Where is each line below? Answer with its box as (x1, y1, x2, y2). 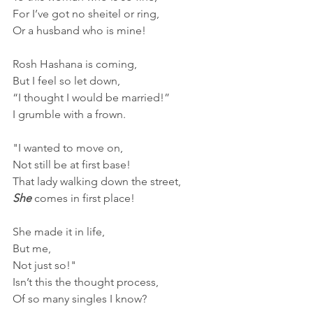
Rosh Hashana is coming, (13, 57, 137, 71)
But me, (13, 242, 54, 256)
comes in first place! (34, 191, 135, 205)
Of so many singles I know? (13, 292, 147, 306)
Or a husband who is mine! (13, 24, 146, 38)
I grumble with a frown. (13, 108, 126, 122)
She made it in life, (13, 225, 105, 239)
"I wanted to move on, (13, 141, 123, 155)
